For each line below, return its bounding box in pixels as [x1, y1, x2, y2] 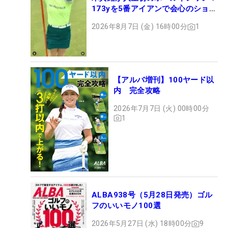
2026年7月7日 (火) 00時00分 [113, 104, 209, 112]
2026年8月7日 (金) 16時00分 [92, 22, 187, 31]
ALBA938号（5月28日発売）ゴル [92, 190, 213, 200]
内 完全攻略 [113, 85, 161, 95]
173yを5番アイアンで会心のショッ [92, 4, 217, 14]
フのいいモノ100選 [92, 201, 161, 211]
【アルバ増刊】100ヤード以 [113, 75, 214, 84]
